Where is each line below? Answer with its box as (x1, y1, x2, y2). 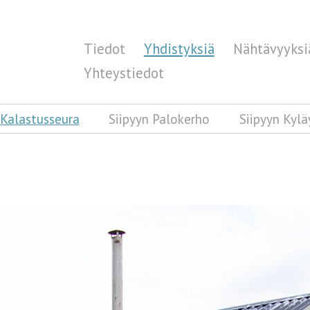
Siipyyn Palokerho (109, 110, 210, 127)
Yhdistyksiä (143, 39, 215, 58)
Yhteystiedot (83, 64, 164, 83)
